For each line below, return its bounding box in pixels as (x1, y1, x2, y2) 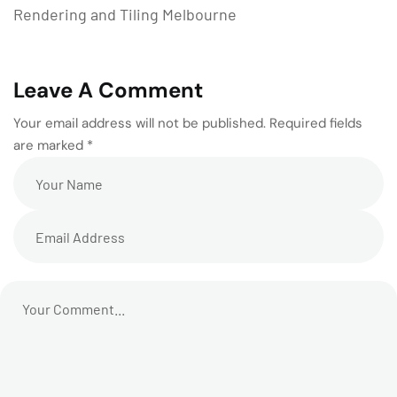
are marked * (13, 136, 93, 154)
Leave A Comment (13, 76, 203, 104)
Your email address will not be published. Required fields (13, 114, 362, 132)
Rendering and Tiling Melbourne (13, 4, 237, 24)
